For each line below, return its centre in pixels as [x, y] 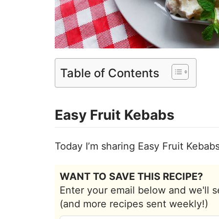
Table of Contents [110, 73]
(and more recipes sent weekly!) [134, 204]
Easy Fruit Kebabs [115, 115]
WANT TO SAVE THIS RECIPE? [131, 176]
